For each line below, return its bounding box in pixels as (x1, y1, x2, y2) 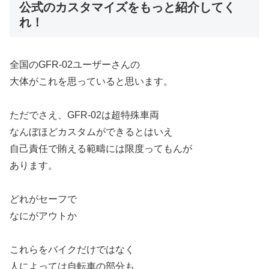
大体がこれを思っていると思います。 (10, 76, 173, 86)
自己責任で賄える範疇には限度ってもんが (10, 143, 192, 154)
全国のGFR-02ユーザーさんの (10, 59, 140, 70)
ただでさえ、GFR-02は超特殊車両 (10, 109, 159, 120)
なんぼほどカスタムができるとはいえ (10, 126, 173, 137)
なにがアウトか (10, 210, 77, 221)
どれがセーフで (10, 193, 77, 204)
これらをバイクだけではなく (10, 244, 134, 255)
